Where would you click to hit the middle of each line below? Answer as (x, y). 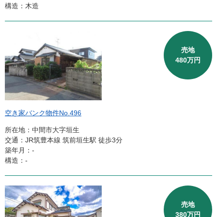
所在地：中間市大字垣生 (42, 130)
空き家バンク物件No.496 (43, 113)
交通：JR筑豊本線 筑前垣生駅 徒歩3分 (64, 140)
